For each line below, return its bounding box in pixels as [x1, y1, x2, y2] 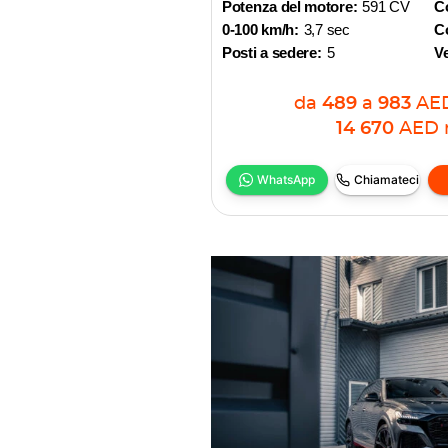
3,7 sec [303, 21, 350, 38]
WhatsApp [256, 172, 315, 187]
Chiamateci [354, 172, 420, 187]
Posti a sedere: [222, 44, 322, 61]
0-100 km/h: [222, 21, 299, 38]
